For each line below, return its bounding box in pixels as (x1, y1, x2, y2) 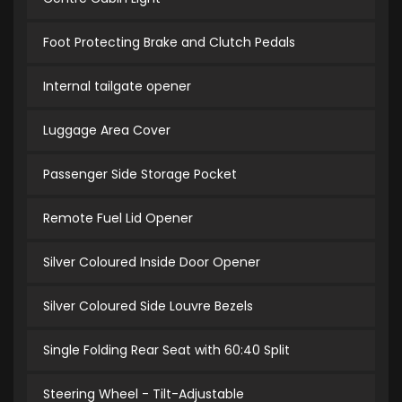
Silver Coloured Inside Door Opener (43, 253, 260, 272)
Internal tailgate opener (43, 77, 191, 96)
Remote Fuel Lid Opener (43, 209, 193, 228)
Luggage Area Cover (43, 121, 170, 140)
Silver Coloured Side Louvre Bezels (43, 297, 253, 316)
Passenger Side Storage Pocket (43, 165, 237, 184)
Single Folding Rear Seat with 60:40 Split (43, 341, 290, 360)
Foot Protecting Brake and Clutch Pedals (43, 33, 295, 52)
